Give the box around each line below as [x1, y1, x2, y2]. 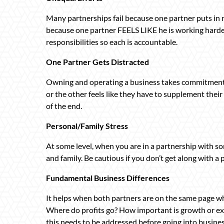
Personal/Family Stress [46, 120, 128, 130]
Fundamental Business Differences [46, 172, 169, 182]
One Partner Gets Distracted [46, 56, 149, 66]
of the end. [46, 100, 82, 110]
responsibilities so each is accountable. [46, 36, 177, 46]
